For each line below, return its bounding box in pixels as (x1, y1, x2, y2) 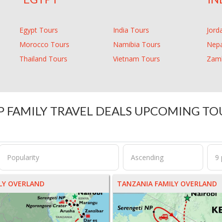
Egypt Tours (19, 25, 58, 35)
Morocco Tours (19, 40, 69, 50)
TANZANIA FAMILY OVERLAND (117, 179, 218, 189)
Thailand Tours (19, 54, 67, 64)
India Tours (113, 25, 149, 35)
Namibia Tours (113, 40, 161, 50)
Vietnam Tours (113, 54, 160, 64)
